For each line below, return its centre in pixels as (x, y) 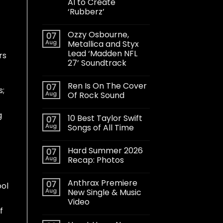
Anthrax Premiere (102, 183)
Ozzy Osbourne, (98, 34)
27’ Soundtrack (97, 63)
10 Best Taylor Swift (105, 118)
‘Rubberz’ (86, 11)
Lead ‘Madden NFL (102, 53)
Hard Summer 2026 (105, 150)
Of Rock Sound (96, 95)
